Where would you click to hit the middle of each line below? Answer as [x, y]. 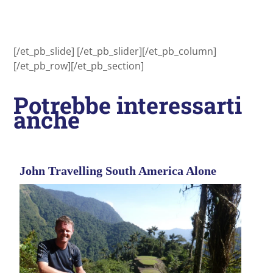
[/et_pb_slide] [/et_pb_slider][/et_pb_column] [115, 51]
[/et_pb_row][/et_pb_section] [79, 66]
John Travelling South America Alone [118, 171]
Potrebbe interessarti [128, 105]
